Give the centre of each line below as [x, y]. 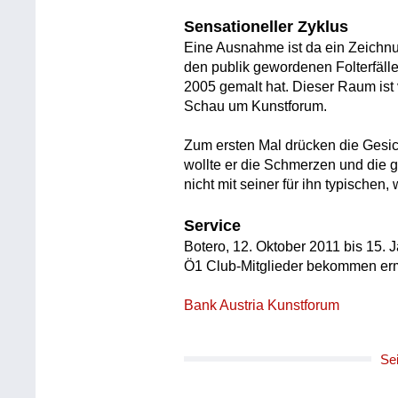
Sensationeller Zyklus [267, 27]
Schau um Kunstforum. [256, 107]
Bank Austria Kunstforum [262, 305]
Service [213, 225]
